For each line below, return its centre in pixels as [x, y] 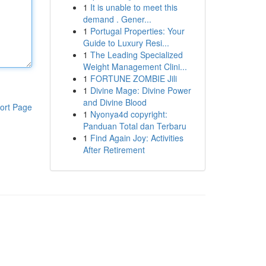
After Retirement [114, 150]
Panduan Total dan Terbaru [134, 126]
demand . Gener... [117, 19]
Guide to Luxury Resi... [126, 43]
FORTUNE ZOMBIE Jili [133, 78]
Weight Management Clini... [135, 66]
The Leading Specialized [136, 55]
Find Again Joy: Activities [137, 138]
